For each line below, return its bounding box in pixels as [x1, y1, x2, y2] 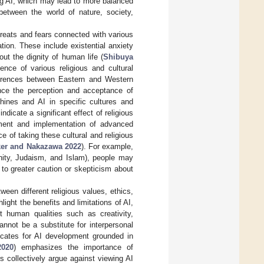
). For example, [81, 141, 134, 151]
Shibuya [103, 52, 133, 61]
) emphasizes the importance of [14, 242, 134, 252]
